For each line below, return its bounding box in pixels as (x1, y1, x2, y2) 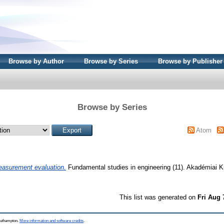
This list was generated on (119, 193, 197, 201)
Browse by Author (8, 57, 64, 65)
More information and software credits (19, 218, 83, 223)
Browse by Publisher (158, 57, 222, 65)
